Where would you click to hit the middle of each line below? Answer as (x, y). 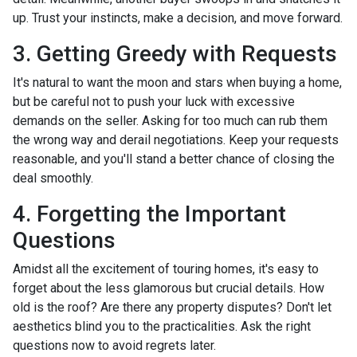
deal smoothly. (53, 178)
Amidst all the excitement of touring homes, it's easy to (166, 269)
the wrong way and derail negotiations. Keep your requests (176, 139)
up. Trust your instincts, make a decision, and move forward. (178, 18)
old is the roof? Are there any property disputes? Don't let (172, 307)
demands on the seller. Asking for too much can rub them (170, 120)
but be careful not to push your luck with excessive (154, 101)
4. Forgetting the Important (149, 214)
